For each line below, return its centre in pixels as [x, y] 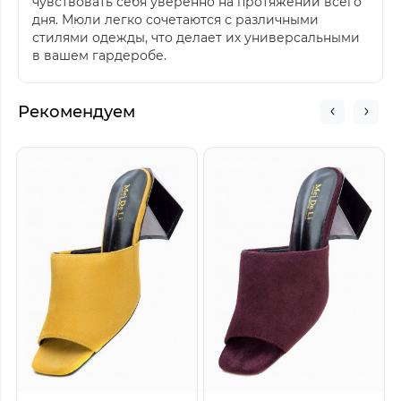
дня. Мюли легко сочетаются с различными [175, 19]
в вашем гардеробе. [99, 55]
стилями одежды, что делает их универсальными [196, 37]
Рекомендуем [77, 111]
